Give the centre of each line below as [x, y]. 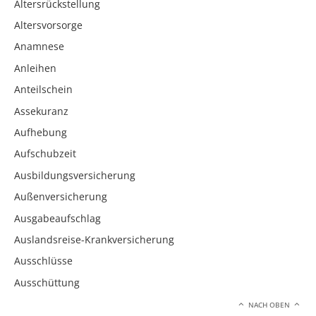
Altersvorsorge [48, 25]
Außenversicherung [61, 197]
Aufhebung [41, 133]
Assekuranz [41, 111]
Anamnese [39, 47]
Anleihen [35, 68]
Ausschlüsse [43, 261]
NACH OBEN [269, 305]
